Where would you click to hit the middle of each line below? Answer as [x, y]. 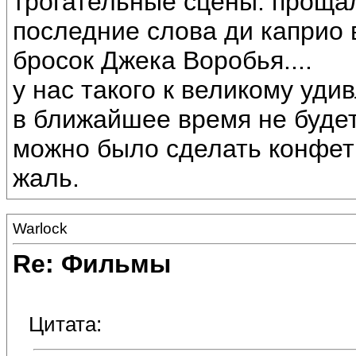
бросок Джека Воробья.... [163, 61]
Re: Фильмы [92, 264]
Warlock [40, 228]
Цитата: [65, 325]
